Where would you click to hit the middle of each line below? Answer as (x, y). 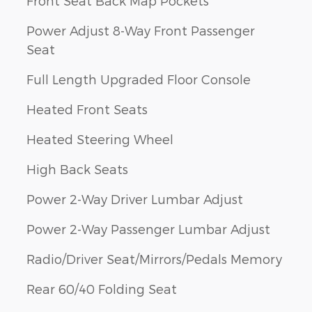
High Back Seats (77, 169)
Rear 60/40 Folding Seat (102, 289)
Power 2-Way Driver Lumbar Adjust (135, 199)
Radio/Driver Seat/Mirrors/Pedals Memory (154, 259)
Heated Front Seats (87, 109)
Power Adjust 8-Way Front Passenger (141, 31)
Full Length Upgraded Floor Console (139, 79)
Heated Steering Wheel (100, 139)
